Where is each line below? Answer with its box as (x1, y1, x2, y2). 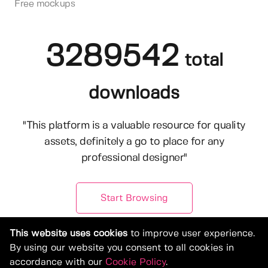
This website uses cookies (10, 229, 127, 238)
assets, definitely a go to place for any (44, 136, 224, 148)
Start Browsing (100, 193, 168, 203)
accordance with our (10, 258, 105, 267)
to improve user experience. (127, 229, 255, 238)
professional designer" (81, 153, 187, 164)
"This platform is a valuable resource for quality (23, 120, 245, 132)
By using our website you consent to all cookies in (10, 243, 234, 252)
